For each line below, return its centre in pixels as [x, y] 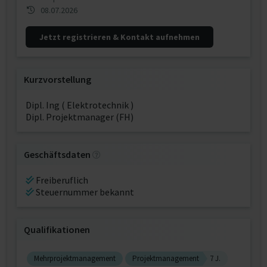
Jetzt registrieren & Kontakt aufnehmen [119, 37]
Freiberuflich [61, 180]
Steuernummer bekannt [84, 192]
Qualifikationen [57, 229]
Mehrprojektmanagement [75, 258]
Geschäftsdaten [57, 154]
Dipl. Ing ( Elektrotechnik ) [80, 105]
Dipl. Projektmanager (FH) [80, 117]
